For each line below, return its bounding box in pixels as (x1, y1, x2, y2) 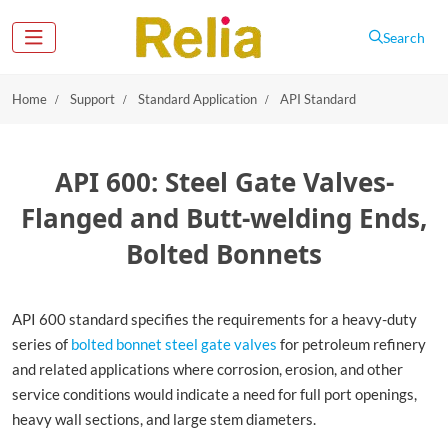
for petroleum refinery (277, 335, 426, 353)
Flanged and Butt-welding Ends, (21, 200, 427, 236)
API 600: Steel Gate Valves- (54, 164, 394, 200)
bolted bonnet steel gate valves (71, 335, 277, 353)
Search (383, 28, 425, 46)
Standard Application (138, 91, 257, 107)
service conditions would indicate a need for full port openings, (12, 385, 417, 403)
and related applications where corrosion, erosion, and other (12, 360, 403, 378)
